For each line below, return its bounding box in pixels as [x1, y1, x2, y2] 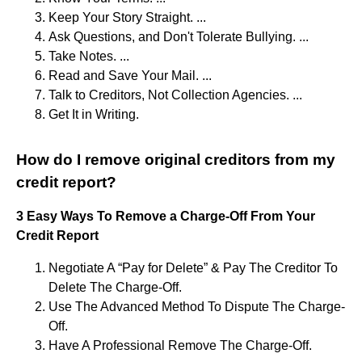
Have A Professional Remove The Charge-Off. [48, 338, 312, 352]
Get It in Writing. [48, 107, 139, 121]
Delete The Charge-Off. [48, 280, 182, 294]
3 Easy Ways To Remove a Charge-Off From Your [16, 208, 315, 223]
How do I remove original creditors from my [16, 150, 335, 168]
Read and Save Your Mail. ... [48, 68, 212, 82]
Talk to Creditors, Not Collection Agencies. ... [48, 87, 302, 102]
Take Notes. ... [48, 48, 129, 63]
